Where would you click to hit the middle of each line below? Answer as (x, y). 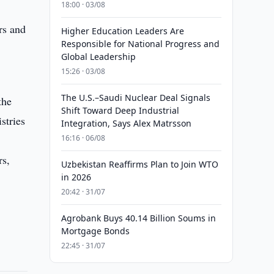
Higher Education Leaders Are (122, 31)
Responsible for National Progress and (140, 44)
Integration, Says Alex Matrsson (126, 123)
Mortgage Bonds (95, 231)
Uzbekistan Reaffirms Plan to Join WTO (139, 164)
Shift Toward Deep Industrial (120, 110)
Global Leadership (98, 57)
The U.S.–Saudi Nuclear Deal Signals (135, 98)
